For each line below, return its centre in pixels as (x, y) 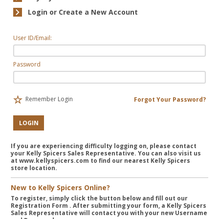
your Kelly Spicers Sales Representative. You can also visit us (106, 153)
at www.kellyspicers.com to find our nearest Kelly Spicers (101, 160)
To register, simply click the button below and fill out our (99, 198)
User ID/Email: (33, 38)
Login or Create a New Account (83, 12)
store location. (34, 168)
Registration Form (40, 205)
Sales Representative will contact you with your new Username (109, 213)
